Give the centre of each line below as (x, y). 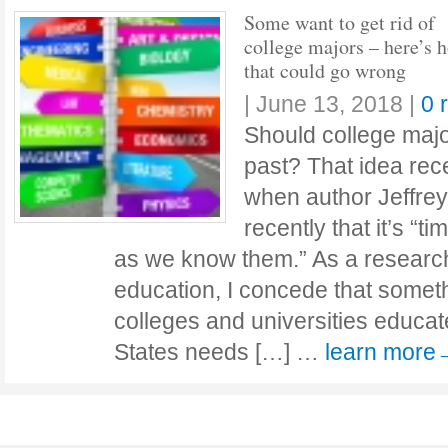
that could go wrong (325, 70)
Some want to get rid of (339, 22)
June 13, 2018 (329, 104)
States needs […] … (219, 352)
